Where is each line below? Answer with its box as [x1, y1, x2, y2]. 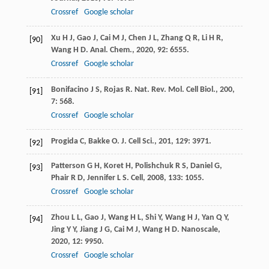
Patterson [50, 162, 85, 171]
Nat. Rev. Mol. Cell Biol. [134, 85, 216, 95]
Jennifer [86, 174, 115, 183]
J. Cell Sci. [121, 137, 154, 147]
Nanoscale [181, 225, 218, 235]
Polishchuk [134, 162, 174, 171]
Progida [50, 137, 78, 147]
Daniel [190, 162, 213, 171]
